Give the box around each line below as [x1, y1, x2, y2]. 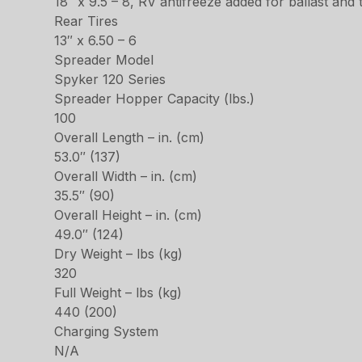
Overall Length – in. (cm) [54, 129, 205, 145]
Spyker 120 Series [54, 71, 166, 87]
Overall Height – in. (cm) [54, 207, 203, 223]
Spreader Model [54, 52, 154, 68]
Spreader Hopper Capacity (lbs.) [54, 90, 255, 107]
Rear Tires [54, 13, 119, 29]
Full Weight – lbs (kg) [54, 284, 183, 301]
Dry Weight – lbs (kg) [54, 246, 183, 262]
